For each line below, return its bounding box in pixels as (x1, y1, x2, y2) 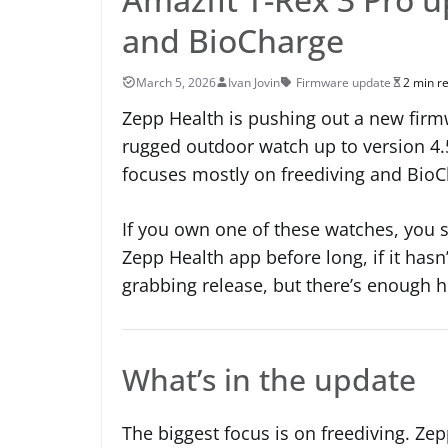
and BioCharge (122, 18, 344, 62)
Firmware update (296, 73, 391, 91)
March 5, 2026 (136, 73, 216, 91)
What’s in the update (122, 358, 416, 400)
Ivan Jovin (228, 73, 280, 91)
